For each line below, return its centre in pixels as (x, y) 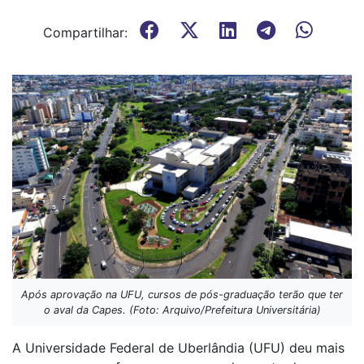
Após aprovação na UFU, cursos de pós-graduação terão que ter (182, 295)
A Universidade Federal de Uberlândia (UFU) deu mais (178, 348)
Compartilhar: (85, 32)
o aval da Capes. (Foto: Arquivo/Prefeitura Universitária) (182, 310)
